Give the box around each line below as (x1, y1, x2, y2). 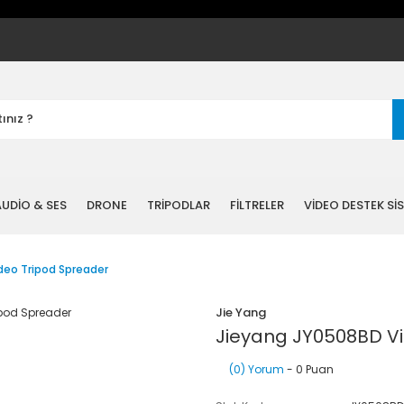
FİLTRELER (230, 197, 284, 214)
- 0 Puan (284, 362, 334, 377)
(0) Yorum (229, 362, 284, 377)
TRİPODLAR (147, 197, 210, 214)
